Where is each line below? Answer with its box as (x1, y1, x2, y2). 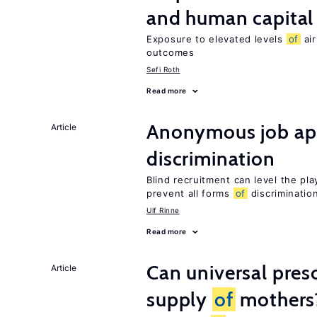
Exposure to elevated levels (146, 33, 287, 45)
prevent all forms (146, 188, 234, 199)
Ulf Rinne (146, 206, 180, 214)
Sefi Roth (146, 65, 180, 74)
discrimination (146, 146, 275, 171)
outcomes (146, 47, 195, 58)
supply (146, 287, 212, 311)
